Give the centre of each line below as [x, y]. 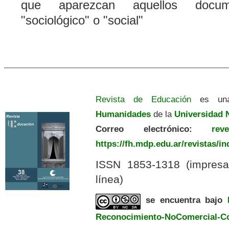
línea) [110, 179]
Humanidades [123, 114]
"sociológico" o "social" [82, 20]
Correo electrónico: [144, 129]
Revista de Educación [144, 99]
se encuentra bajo [187, 200]
